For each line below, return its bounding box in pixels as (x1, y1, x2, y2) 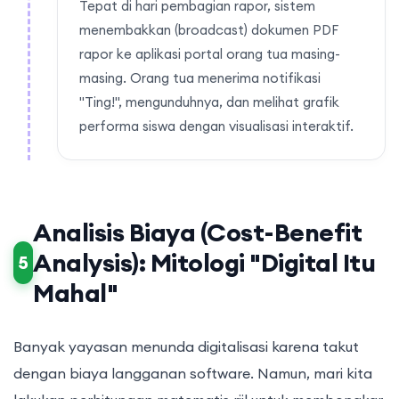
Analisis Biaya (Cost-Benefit (33, 216, 362, 249)
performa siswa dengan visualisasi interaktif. (79, 118, 354, 135)
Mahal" (33, 277, 118, 310)
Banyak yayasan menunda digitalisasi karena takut (13, 338, 359, 356)
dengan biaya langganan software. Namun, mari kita (13, 364, 372, 383)
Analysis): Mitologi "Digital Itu (33, 247, 376, 280)
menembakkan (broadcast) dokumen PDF (79, 21, 338, 39)
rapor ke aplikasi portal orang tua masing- (79, 45, 340, 63)
